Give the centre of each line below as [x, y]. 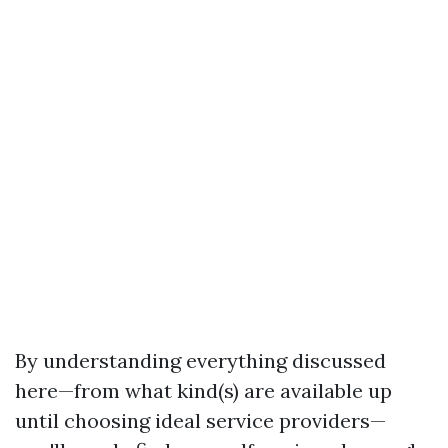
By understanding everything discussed [200, 360]
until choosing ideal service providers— [200, 420]
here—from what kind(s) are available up [203, 390]
